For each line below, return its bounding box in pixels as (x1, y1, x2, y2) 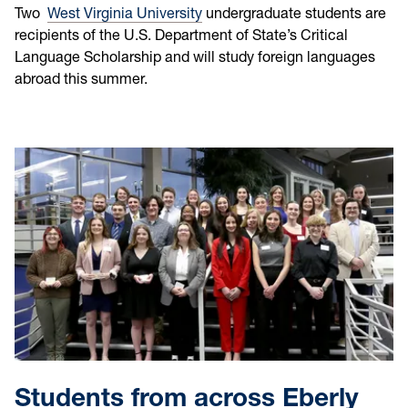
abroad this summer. (15, 69, 148, 88)
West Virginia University (47, 4, 202, 23)
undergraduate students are (202, 4, 386, 23)
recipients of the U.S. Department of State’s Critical (15, 25, 348, 45)
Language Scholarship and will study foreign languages (15, 47, 375, 66)
